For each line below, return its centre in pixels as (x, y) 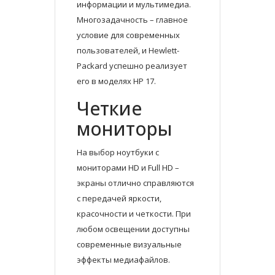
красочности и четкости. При (134, 214)
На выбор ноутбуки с (118, 153)
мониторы (125, 129)
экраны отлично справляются (135, 183)
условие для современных (128, 35)
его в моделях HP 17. (116, 81)
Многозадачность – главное (132, 20)
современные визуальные (129, 245)
